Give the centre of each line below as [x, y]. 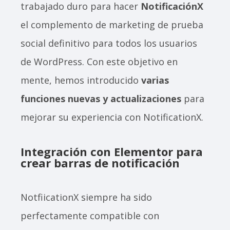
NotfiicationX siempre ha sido [86, 197]
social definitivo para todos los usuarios [109, 43]
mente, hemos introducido [81, 80]
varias [155, 80]
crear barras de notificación [100, 163]
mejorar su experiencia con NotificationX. [112, 117]
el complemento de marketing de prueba [112, 25]
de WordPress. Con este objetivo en [99, 62]
